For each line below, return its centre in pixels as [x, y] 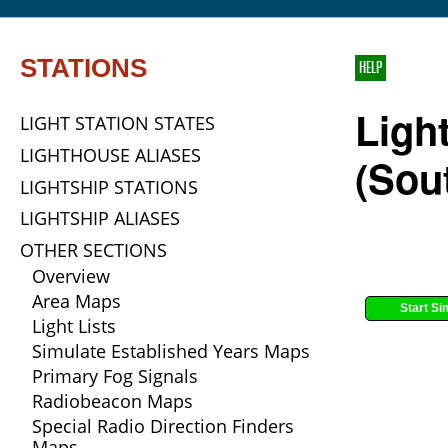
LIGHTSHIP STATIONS [109, 186]
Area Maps [76, 300]
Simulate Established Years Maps [171, 350]
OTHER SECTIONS [93, 249]
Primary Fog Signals [115, 375]
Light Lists [74, 325]
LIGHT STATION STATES [117, 123]
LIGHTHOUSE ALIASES [110, 154]
